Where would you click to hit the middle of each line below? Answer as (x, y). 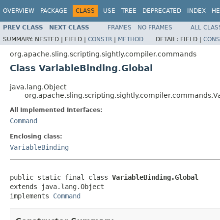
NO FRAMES (155, 27)
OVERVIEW (19, 11)
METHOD (131, 39)
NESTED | (50, 39)
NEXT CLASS (69, 27)
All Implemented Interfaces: (56, 110)
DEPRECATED (162, 11)
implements (31, 196)
